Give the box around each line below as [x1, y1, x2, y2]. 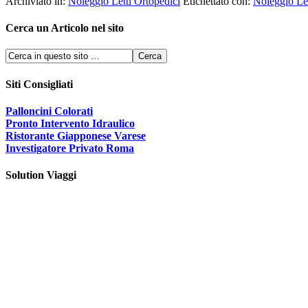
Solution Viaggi [5, 169, 76, 181]
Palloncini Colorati [5, 104, 93, 117]
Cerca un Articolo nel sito [5, 22, 124, 34]
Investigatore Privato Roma [5, 142, 134, 154]
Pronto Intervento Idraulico [5, 117, 135, 129]
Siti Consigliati [5, 78, 73, 90]
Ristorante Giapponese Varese [5, 129, 146, 142]
